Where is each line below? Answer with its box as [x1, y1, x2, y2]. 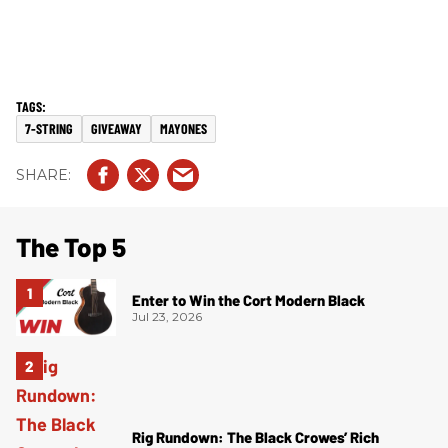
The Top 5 [16, 231, 126, 263]
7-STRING [25, 120, 73, 138]
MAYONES [160, 120, 207, 138]
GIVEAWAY [91, 120, 142, 138]
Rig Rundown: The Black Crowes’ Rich [132, 427, 379, 446]
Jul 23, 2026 [132, 309, 202, 325]
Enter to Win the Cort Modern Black [132, 291, 365, 310]
